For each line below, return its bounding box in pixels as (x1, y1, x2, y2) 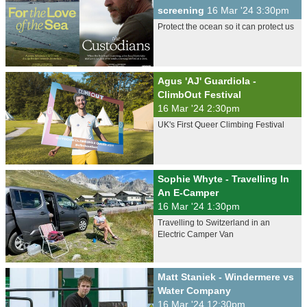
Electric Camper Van (158, 230, 234, 239)
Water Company (158, 285, 231, 296)
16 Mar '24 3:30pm (207, 5, 289, 16)
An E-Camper (158, 187, 219, 198)
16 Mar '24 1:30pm (158, 201, 240, 212)
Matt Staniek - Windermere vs (158, 271, 294, 282)
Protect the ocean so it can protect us (158, 22, 294, 32)
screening (158, 5, 207, 16)
